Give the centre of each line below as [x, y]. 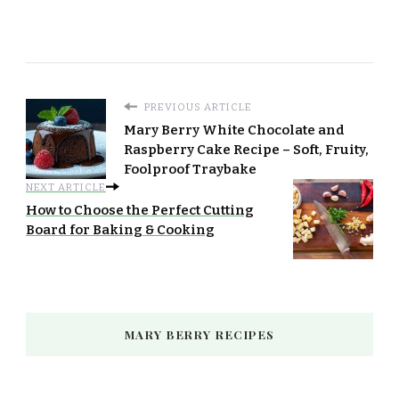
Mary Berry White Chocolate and [234, 130]
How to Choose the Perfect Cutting [140, 210]
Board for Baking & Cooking [120, 229]
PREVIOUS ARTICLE [197, 106]
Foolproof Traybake [190, 169]
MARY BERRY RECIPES [199, 334]
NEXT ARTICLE [66, 187]
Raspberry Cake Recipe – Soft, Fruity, [246, 149]
